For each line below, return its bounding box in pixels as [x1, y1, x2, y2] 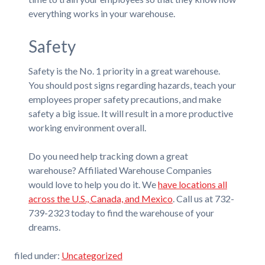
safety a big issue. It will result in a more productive [28, 108, 233, 119]
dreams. [28, 221, 60, 232]
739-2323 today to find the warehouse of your [28, 207, 214, 218]
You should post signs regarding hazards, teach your [28, 79, 236, 91]
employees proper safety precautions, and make [28, 93, 221, 105]
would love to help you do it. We [28, 179, 158, 190]
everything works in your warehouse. [28, 7, 175, 19]
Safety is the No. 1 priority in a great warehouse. [28, 65, 220, 76]
